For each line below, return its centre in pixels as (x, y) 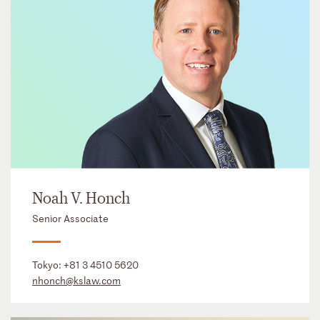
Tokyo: (48, 265)
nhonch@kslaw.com (76, 280)
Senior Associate (70, 218)
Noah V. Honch (81, 199)
